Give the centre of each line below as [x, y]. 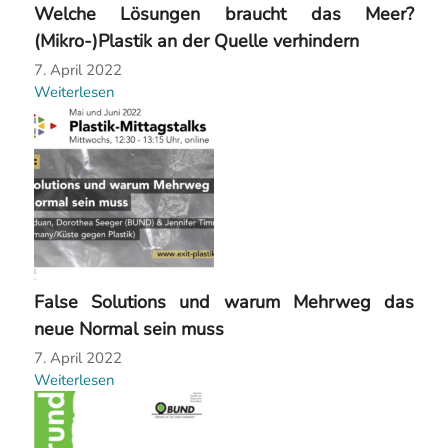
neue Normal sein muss [128, 329]
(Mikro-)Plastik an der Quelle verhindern [196, 41]
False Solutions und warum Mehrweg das [224, 302]
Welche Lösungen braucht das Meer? [224, 14]
